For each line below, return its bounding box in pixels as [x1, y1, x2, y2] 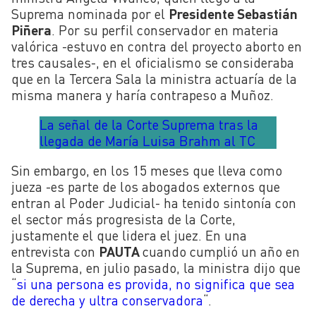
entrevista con [11, 243, 99, 260]
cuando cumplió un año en [142, 243, 300, 260]
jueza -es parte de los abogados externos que [11, 178, 280, 195]
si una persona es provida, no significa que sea [16, 276, 295, 293]
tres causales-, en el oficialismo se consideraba [11, 54, 294, 71]
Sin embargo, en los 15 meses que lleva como [11, 162, 282, 179]
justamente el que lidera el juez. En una [11, 227, 247, 244]
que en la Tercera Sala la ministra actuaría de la [11, 71, 297, 87]
